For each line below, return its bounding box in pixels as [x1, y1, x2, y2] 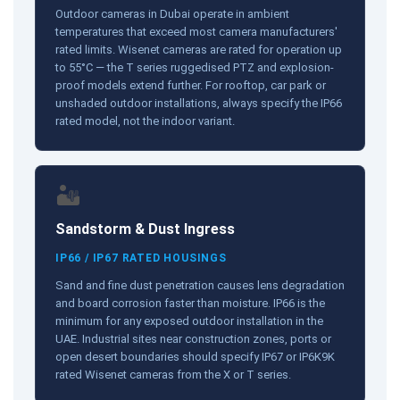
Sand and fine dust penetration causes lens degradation [55, 278, 345, 292]
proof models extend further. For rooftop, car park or [55, 78, 326, 92]
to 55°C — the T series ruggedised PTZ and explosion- [55, 60, 334, 74]
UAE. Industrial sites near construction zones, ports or [55, 331, 331, 346]
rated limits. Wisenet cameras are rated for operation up [55, 42, 342, 56]
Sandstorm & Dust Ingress [55, 220, 235, 237]
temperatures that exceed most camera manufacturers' [55, 24, 337, 38]
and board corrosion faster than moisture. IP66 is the [55, 296, 325, 310]
